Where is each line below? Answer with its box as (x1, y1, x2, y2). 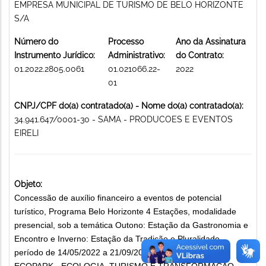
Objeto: (14, 179, 42, 189)
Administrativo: (108, 50, 165, 60)
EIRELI (14, 128, 39, 138)
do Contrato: (176, 50, 224, 60)
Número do (14, 36, 58, 46)
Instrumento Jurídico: (14, 50, 95, 60)
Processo (108, 36, 144, 46)
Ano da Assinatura (176, 36, 246, 46)
